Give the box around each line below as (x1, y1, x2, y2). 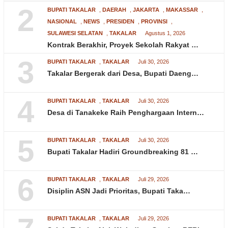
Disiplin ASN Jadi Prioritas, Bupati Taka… (47, 187, 190, 195)
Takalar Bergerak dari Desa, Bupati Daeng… (47, 69, 198, 78)
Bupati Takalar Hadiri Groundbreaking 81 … (47, 148, 198, 156)
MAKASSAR (166, 7, 198, 13)
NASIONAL (47, 18, 77, 25)
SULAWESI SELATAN (47, 30, 103, 37)
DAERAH (102, 7, 126, 13)
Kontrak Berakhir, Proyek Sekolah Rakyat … (47, 41, 198, 49)
